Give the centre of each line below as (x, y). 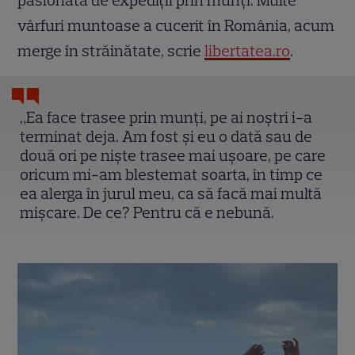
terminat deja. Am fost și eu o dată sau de (166, 137)
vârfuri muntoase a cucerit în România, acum (176, 26)
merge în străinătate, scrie (111, 51)
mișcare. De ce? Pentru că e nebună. (147, 213)
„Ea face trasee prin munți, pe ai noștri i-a (166, 118)
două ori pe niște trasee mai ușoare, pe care (173, 156)
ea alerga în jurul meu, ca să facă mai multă (171, 194)
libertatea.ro (248, 51)
